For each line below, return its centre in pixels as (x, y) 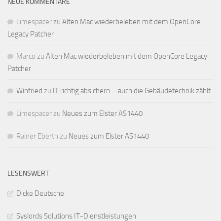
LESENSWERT (28, 173)
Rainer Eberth (37, 136)
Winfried (29, 91)
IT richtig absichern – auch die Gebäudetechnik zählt (132, 91)
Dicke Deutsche (40, 193)
